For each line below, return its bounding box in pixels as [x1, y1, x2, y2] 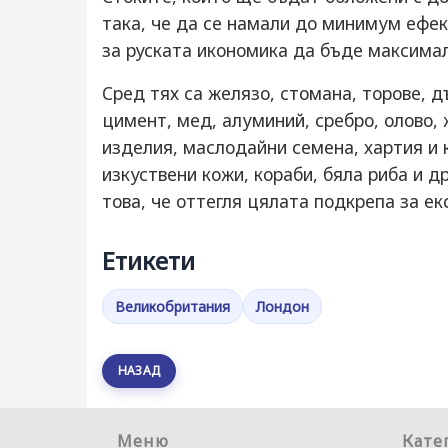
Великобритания [115, 297, 230, 316]
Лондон [256, 297, 309, 316]
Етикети [102, 244, 195, 277]
